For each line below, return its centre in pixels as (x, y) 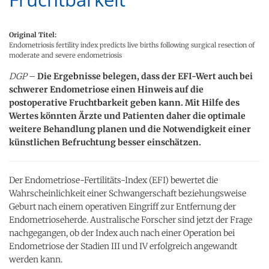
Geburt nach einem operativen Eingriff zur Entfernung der (122, 206)
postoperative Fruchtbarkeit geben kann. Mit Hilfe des (124, 102)
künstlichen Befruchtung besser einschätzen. (105, 142)
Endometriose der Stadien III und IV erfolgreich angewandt (123, 246)
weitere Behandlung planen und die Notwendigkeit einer (130, 129)
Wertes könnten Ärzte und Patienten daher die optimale (127, 116)
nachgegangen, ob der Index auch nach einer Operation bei (122, 233)
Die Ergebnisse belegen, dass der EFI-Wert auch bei (145, 76)
